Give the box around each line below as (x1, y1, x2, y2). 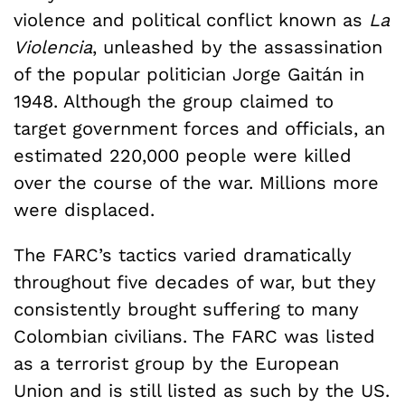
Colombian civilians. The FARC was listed (14, 325, 375, 347)
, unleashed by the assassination (92, 35, 382, 58)
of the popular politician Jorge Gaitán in (14, 62, 364, 85)
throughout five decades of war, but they (14, 270, 376, 293)
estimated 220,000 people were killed (14, 144, 352, 166)
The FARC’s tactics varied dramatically (14, 243, 352, 266)
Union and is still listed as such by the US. (14, 379, 390, 401)
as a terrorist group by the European (14, 352, 339, 374)
